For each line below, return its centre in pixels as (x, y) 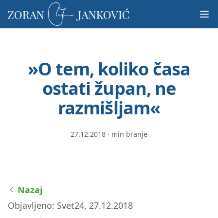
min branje (129, 134)
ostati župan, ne (109, 88)
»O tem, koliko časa (109, 69)
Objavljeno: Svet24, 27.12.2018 (70, 205)
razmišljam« (109, 108)
